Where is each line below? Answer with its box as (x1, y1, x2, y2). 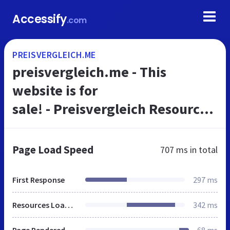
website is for (12, 81, 98, 100)
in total (188, 144, 218, 156)
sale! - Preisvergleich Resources (12, 100, 213, 118)
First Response (12, 175, 65, 185)
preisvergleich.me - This (12, 63, 166, 81)
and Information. (12, 118, 120, 137)
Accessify (12, 11, 67, 27)
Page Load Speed (12, 143, 93, 157)
